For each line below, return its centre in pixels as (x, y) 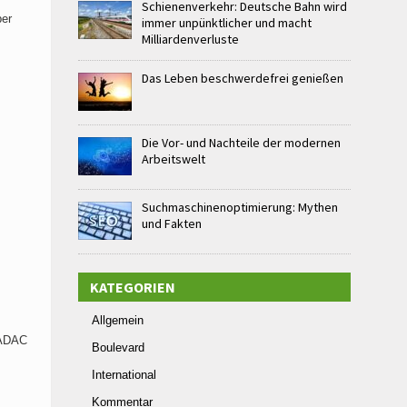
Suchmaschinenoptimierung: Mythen (240, 207)
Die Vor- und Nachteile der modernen (241, 143)
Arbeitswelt (174, 159)
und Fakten (172, 223)
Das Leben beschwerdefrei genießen (243, 78)
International (124, 375)
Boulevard (118, 347)
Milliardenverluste (190, 39)
